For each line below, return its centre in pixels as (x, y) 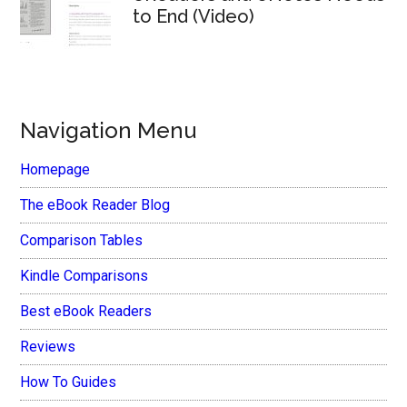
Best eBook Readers (86, 312)
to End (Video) (194, 17)
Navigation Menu (109, 131)
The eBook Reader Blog (95, 205)
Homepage (55, 170)
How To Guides (69, 382)
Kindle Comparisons (84, 276)
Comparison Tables (82, 241)
